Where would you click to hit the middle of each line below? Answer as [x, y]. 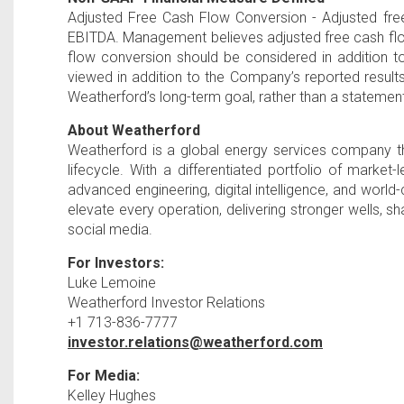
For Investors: [116, 263]
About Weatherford [134, 130]
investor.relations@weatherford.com [195, 342]
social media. [110, 230]
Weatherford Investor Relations [166, 303]
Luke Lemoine [112, 283]
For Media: [104, 376]
